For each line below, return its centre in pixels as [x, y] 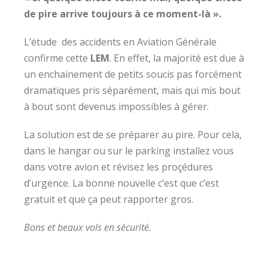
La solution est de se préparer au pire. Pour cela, [133, 135]
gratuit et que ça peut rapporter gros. [109, 199]
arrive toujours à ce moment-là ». [141, 14]
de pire [41, 14]
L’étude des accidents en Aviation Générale [120, 42]
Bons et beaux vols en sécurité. [88, 227]
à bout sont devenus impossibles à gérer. [116, 106]
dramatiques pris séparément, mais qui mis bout [132, 90]
